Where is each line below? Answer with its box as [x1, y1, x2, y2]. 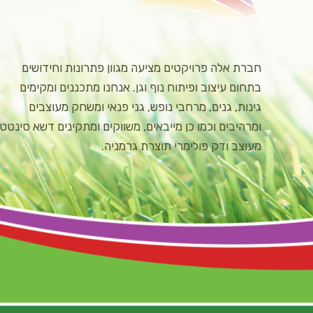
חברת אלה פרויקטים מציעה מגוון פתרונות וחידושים [22, 61, 261, 75]
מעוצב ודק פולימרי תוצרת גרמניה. [101, 139, 261, 153]
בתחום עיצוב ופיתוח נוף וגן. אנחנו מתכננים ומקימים [20, 80, 261, 94]
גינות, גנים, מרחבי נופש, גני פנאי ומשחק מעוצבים [29, 100, 261, 114]
